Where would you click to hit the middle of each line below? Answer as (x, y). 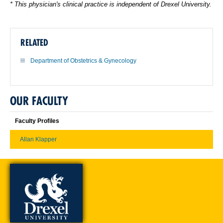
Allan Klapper (38, 139)
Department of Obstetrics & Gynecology (83, 60)
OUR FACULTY (39, 101)
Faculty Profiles (37, 121)
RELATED (34, 42)
